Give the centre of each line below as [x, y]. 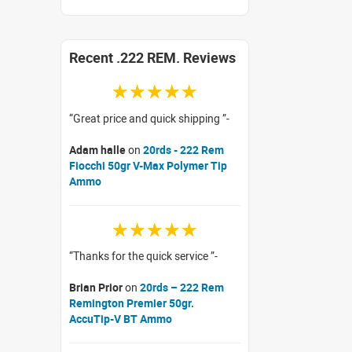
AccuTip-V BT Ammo [121, 319]
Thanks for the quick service [142, 256]
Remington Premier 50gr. [132, 303]
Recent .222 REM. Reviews [152, 57]
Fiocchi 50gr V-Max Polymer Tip [148, 165]
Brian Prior [96, 288]
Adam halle [97, 149]
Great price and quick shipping [148, 118]
